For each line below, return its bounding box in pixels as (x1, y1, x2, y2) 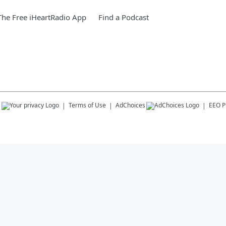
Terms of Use (69, 101, 106, 109)
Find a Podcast (98, 12, 149, 22)
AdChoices (116, 101, 145, 109)
